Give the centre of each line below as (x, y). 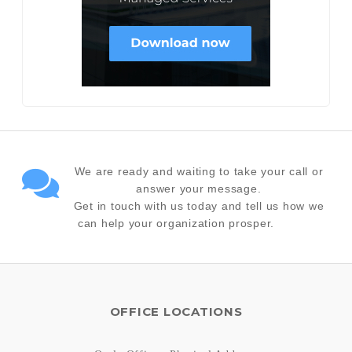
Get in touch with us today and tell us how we (199, 206)
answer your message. (199, 189)
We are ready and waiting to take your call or (199, 172)
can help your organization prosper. (176, 224)
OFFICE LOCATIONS (176, 312)
